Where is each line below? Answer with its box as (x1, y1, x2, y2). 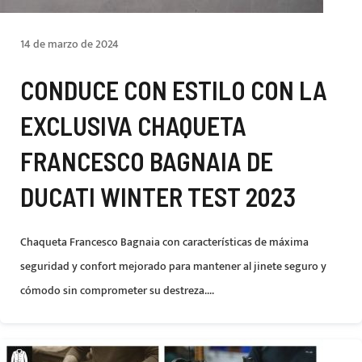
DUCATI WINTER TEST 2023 (20, 181, 296, 212)
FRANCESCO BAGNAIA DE (20, 145, 273, 176)
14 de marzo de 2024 (20, 35, 119, 53)
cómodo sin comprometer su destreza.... (20, 281, 214, 300)
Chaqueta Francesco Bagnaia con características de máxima (20, 233, 309, 251)
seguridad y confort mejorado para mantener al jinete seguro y (20, 257, 326, 276)
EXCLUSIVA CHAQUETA (20, 110, 246, 141)
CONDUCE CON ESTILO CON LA (20, 74, 327, 105)
